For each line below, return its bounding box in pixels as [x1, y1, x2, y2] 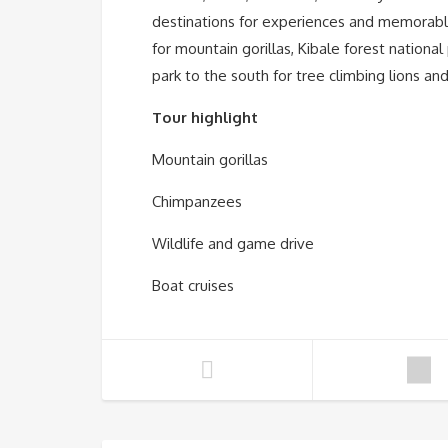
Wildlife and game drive [152, 234, 314, 254]
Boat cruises [152, 276, 234, 296]
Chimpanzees [152, 192, 242, 212]
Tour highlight [152, 108, 258, 128]
